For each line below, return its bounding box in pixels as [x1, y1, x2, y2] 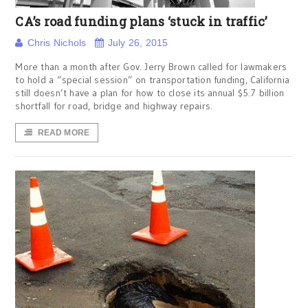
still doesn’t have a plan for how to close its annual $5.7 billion [15, 87, 285, 99]
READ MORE [37, 128, 90, 137]
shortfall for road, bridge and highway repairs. [15, 100, 213, 112]
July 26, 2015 [107, 37, 168, 48]
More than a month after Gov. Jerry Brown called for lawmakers [15, 60, 287, 73]
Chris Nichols [27, 37, 87, 48]
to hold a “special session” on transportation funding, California [15, 74, 290, 86]
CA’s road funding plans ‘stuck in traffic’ [15, 13, 267, 30]
